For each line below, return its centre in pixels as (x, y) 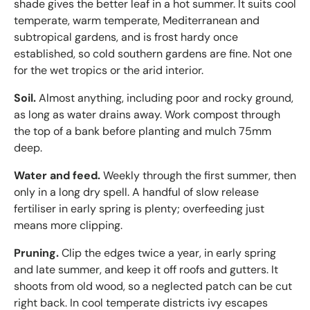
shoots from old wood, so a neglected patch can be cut (153, 286)
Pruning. (36, 253)
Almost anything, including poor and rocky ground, (165, 98)
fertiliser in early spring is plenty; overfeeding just (139, 208)
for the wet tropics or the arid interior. (109, 70)
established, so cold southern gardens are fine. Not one (153, 53)
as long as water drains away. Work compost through (147, 114)
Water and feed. (57, 175)
